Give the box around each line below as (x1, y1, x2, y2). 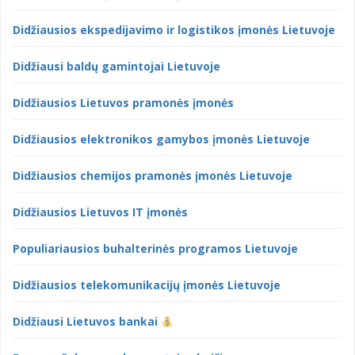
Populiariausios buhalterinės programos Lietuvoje (13, 241, 298, 257)
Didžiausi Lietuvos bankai (13, 314, 161, 330)
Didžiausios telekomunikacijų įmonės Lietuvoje (13, 277, 281, 293)
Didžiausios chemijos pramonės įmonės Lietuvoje (13, 168, 292, 184)
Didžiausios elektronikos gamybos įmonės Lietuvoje (13, 132, 310, 147)
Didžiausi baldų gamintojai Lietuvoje (13, 59, 220, 74)
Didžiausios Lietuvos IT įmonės (13, 204, 188, 220)
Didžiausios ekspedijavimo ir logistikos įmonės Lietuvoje (13, 22, 335, 38)
